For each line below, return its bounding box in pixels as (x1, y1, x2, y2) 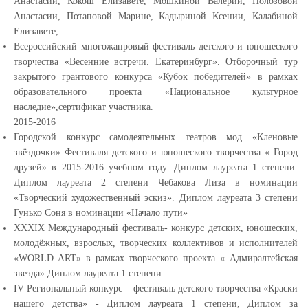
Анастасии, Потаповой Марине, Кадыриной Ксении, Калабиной (14, 11, 298, 21)
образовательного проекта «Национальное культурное (14, 87, 298, 97)
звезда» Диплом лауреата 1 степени (14, 268, 162, 278)
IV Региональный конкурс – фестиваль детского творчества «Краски (14, 283, 298, 294)
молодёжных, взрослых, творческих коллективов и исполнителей (14, 238, 298, 248)
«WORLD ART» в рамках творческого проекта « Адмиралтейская (14, 253, 298, 263)
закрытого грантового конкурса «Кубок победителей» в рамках (14, 71, 298, 82)
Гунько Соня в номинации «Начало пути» (14, 208, 188, 218)
